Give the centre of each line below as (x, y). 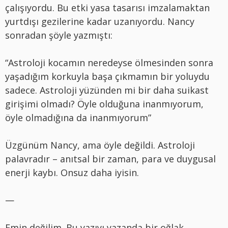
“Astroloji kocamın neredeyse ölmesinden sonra (109, 62)
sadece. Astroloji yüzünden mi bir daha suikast (107, 90)
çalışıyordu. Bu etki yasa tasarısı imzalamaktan (107, 7)
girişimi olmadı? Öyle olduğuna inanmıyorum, (104, 104)
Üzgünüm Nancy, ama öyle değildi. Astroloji (100, 145)
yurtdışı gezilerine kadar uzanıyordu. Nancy (100, 21)
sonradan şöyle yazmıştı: (59, 35)
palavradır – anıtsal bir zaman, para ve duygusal (110, 159)
